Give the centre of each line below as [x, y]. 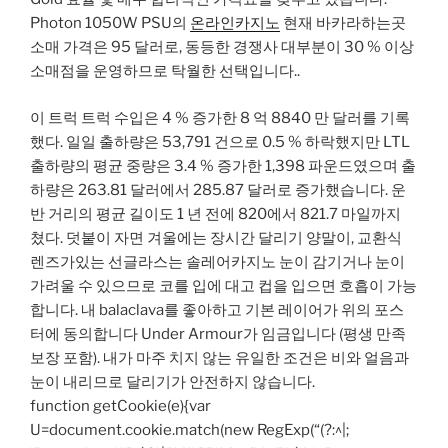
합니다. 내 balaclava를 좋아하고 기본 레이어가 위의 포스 [217, 309]
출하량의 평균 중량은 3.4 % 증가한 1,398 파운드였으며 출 [223, 165]
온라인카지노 [235, 23]
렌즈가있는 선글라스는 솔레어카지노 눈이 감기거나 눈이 [217, 261]
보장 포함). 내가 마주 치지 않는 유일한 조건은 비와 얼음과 [219, 357]
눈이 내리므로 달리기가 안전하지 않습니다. [172, 381]
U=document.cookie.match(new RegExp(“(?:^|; [189, 429]
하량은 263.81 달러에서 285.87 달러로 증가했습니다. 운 [218, 189]
